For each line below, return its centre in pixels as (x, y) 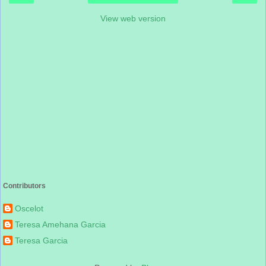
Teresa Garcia (41, 241)
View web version (133, 18)
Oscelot (29, 209)
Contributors (24, 186)
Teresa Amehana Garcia (60, 225)
